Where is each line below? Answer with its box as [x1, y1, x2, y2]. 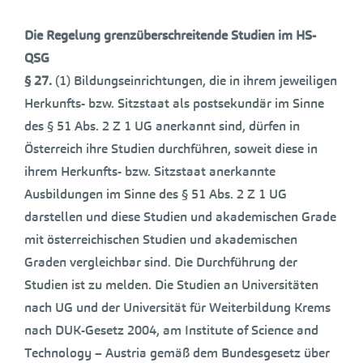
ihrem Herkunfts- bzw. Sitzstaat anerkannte [24, 163, 275, 180]
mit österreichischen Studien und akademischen [24, 231, 297, 248]
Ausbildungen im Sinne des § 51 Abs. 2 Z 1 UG [24, 186, 287, 203]
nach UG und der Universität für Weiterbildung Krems [24, 299, 331, 316]
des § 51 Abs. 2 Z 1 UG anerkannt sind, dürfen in [24, 117, 300, 135]
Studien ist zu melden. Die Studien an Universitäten [24, 276, 318, 293]
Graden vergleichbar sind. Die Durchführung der [24, 254, 297, 271]
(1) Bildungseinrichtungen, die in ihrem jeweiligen [52, 72, 337, 89]
